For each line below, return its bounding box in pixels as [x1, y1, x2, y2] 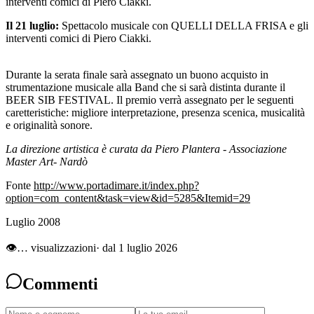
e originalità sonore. [6, 118, 93, 131]
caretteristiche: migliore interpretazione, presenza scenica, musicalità [6, 106, 305, 118]
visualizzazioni [28, 241, 96, 254]
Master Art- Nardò [6, 155, 88, 168]
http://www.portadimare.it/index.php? [34, 179, 199, 191]
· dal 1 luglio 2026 [96, 241, 177, 254]
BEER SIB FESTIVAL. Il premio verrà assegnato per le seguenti [6, 93, 294, 106]
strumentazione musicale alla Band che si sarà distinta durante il [6, 81, 285, 93]
